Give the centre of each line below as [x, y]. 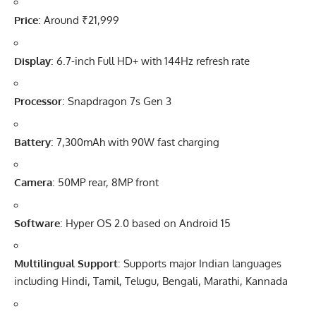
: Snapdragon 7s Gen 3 [117, 102]
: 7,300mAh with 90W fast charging [135, 142]
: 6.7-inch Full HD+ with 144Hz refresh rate [150, 61]
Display [32, 61]
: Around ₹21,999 [79, 20]
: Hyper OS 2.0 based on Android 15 [145, 223]
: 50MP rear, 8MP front [105, 183]
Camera [33, 183]
